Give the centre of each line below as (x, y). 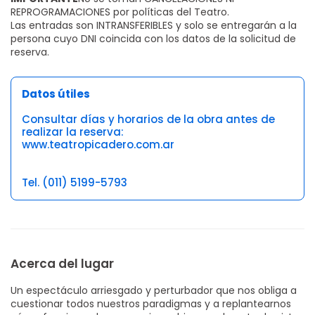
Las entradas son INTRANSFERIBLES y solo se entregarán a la (154, 25)
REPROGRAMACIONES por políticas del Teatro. (120, 12)
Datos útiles (56, 94)
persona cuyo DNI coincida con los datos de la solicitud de (153, 38)
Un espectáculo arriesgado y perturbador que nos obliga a (154, 290)
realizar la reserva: (73, 131)
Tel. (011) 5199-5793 (75, 182)
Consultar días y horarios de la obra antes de (148, 119)
